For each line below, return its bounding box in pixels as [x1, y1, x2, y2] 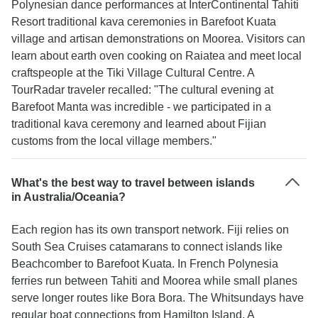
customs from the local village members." [11, 135, 216, 147]
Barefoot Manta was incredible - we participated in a [11, 101, 271, 113]
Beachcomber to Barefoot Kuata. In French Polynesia [11, 258, 278, 270]
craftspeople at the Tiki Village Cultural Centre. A [11, 67, 254, 79]
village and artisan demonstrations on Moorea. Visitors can [11, 33, 305, 45]
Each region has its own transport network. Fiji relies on [11, 224, 289, 236]
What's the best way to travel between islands [11, 177, 255, 189]
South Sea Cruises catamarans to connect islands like [11, 241, 283, 253]
